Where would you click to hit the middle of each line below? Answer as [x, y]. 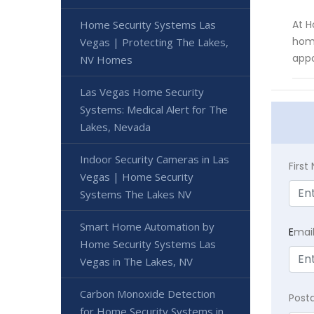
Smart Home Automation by [147, 226]
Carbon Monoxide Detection [148, 294]
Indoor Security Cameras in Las [155, 159]
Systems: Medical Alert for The [154, 109]
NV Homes [106, 60]
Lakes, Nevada [115, 127]
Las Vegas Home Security [142, 92]
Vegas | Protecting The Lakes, [154, 42]
